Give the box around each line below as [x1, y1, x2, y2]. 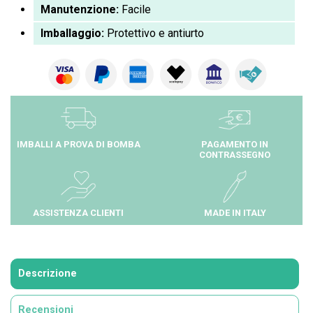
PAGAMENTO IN [201, 139, 268, 150]
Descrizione [18, 268, 77, 279]
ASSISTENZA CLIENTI [33, 208, 124, 218]
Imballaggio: [41, 27, 104, 41]
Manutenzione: [41, 3, 119, 17]
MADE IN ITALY [203, 208, 266, 218]
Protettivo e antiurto [104, 27, 204, 41]
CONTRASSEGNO [199, 150, 270, 160]
